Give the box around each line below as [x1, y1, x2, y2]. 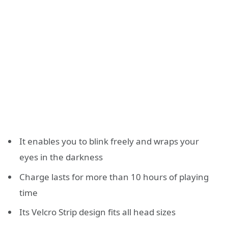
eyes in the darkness [19, 151, 103, 163]
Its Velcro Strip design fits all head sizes [19, 206, 176, 218]
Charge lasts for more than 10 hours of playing [19, 170, 209, 183]
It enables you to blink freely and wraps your [19, 135, 199, 148]
